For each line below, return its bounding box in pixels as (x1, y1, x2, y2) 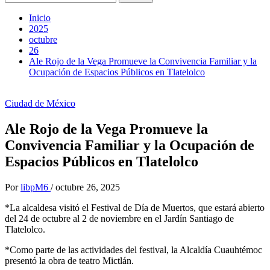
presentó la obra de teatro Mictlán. (5, 255, 134, 266)
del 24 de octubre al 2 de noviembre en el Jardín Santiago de (5, 213, 234, 224)
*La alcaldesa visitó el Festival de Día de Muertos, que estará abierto (5, 202, 265, 213)
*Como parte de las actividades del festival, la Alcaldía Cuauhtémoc (5, 244, 262, 255)
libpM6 (20, 181, 51, 192)
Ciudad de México (5, 98, 75, 108)
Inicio (29, 13, 51, 23)
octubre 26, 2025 (55, 181, 120, 192)
